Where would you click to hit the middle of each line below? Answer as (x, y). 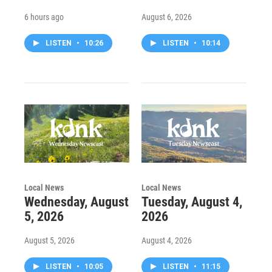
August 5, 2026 (49, 240)
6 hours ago (44, 17)
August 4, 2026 (166, 240)
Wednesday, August (76, 202)
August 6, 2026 (166, 17)
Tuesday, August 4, (192, 202)
